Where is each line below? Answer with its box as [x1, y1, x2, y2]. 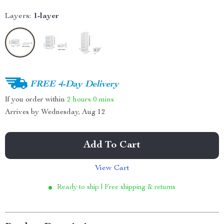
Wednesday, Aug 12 [41, 108, 105, 116]
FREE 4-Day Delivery [30, 79, 119, 89]
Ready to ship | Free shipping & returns [57, 184, 175, 191]
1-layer [33, 12, 59, 20]
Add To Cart [83, 140, 140, 150]
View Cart [94, 164, 129, 172]
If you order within [5, 95, 67, 103]
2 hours [67, 95, 91, 103]
